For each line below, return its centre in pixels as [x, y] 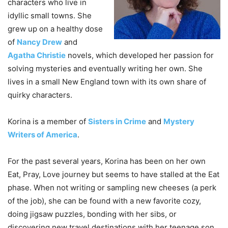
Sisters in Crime [117, 122]
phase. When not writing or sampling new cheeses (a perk [112, 188]
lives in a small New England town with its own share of [107, 82]
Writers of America [42, 135]
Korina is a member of [48, 122]
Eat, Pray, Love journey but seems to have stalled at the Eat [113, 175]
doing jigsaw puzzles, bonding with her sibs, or [92, 214]
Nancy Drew [39, 42]
